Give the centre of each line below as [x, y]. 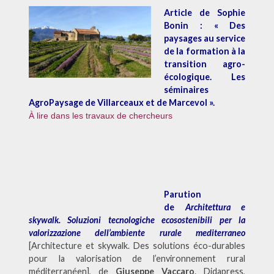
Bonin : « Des [205, 26]
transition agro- [205, 64]
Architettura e [215, 207]
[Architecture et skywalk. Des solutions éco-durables [137, 245]
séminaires [187, 90]
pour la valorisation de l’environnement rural [137, 258]
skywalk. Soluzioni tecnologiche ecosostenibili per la [137, 220]
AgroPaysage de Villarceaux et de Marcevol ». [121, 103]
